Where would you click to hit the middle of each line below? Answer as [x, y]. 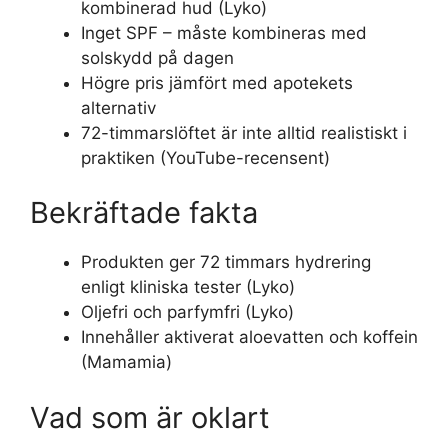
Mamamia [126, 362]
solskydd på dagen [157, 57]
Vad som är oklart [150, 417]
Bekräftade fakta [144, 212]
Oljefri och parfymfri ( [166, 312]
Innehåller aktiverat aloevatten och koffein [249, 337]
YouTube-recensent [245, 157]
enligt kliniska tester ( [166, 287]
